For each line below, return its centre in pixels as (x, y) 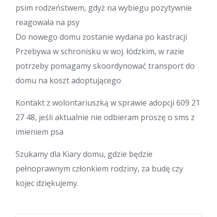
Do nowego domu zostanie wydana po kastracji (101, 37)
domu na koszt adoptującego (68, 81)
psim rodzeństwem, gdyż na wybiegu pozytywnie (104, 8)
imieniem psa (39, 132)
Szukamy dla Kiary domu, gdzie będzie (84, 154)
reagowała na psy (47, 23)
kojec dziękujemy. (47, 183)
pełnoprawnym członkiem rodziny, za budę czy (99, 169)
